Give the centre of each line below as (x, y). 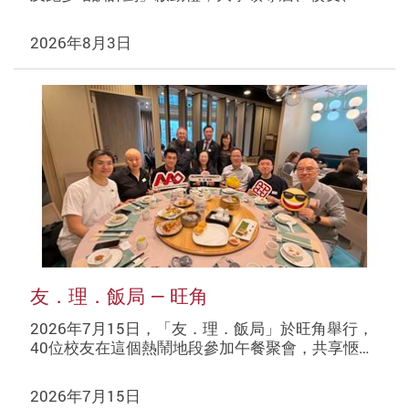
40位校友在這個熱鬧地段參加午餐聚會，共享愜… (199, 347)
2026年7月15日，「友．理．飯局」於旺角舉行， (201, 328)
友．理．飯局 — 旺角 (119, 296)
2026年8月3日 (80, 42)
